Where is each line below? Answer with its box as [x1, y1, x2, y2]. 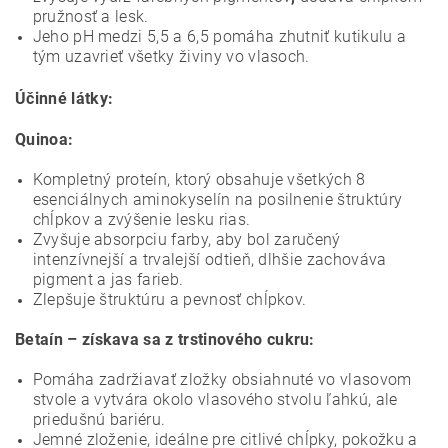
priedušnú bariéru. [32, 410, 166, 429]
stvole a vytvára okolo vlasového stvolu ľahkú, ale [32, 390, 398, 409]
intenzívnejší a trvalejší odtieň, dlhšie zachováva [32, 250, 387, 269]
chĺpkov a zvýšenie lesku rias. [32, 210, 251, 229]
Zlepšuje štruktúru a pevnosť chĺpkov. [32, 290, 307, 309]
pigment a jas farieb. [32, 270, 184, 289]
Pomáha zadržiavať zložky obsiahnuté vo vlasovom [32, 370, 412, 389]
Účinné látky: [15, 89, 114, 108]
